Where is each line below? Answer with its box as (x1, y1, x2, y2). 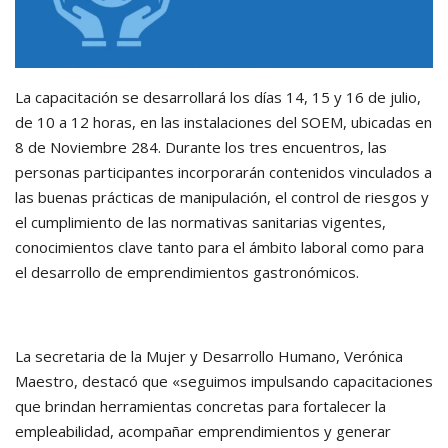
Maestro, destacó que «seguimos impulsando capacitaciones (15, 371, 433, 392)
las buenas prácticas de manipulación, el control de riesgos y (15, 187, 429, 208)
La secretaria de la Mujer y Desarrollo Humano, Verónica (15, 346, 403, 367)
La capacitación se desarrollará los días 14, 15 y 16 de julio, (15, 87, 421, 108)
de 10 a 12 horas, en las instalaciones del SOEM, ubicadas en (15, 112, 432, 133)
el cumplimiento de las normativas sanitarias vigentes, (15, 212, 386, 233)
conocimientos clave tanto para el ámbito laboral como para (15, 237, 424, 258)
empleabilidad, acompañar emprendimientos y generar (15, 421, 391, 442)
